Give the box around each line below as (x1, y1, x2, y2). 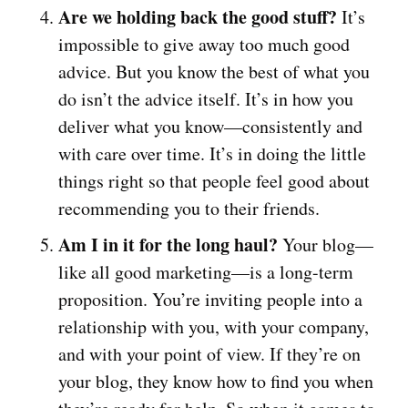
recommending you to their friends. (58, 196, 320, 220)
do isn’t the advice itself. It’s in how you (58, 87, 353, 111)
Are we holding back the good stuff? (58, 4, 337, 30)
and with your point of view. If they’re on (58, 342, 361, 366)
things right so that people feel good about (58, 168, 370, 193)
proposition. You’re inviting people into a (58, 287, 362, 311)
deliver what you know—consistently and (58, 114, 362, 138)
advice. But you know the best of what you (58, 59, 370, 84)
